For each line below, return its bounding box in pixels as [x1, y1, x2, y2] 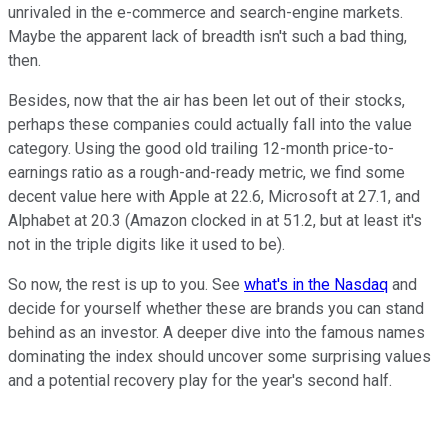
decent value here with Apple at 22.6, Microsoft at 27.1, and [8, 186, 420, 206]
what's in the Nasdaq [244, 274, 388, 294]
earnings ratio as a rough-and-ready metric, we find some [8, 162, 405, 182]
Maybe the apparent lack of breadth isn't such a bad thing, [8, 26, 407, 46]
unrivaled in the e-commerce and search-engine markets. [8, 2, 403, 22]
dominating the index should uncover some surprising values [8, 346, 431, 366]
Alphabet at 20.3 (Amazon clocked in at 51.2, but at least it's [8, 210, 422, 230]
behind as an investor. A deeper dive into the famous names [8, 322, 425, 342]
